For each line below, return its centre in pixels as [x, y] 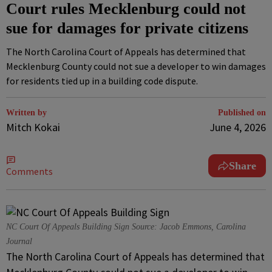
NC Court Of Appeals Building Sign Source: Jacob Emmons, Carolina [126, 227]
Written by [26, 113]
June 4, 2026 [238, 127]
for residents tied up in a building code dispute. [102, 81]
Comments [29, 171]
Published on [242, 113]
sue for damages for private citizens [127, 28]
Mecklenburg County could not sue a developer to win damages [136, 66]
